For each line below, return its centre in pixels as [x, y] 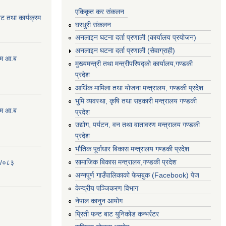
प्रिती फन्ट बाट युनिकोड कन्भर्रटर [117, 214]
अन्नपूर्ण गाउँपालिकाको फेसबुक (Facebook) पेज [137, 175]
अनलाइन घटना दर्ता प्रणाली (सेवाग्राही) [125, 51]
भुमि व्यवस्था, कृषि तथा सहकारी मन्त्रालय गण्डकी [136, 101]
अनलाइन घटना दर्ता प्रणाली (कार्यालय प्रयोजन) [136, 38]
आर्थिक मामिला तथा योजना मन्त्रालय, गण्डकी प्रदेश [139, 88]
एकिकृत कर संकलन [100, 11]
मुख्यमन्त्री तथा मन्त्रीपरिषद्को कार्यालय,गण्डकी [134, 63]
